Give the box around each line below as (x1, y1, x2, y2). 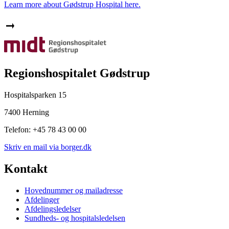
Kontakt (4, 162, 48, 176)
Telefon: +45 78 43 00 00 (4, 125, 86, 134)
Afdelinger (25, 195, 59, 204)
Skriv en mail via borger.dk (4, 143, 91, 152)
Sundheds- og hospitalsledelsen (25, 214, 125, 223)
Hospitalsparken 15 (4, 90, 66, 100)
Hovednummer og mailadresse (25, 186, 123, 195)
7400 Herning (4, 108, 49, 117)
